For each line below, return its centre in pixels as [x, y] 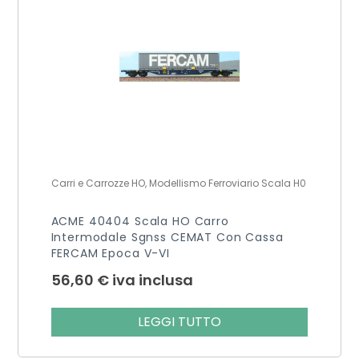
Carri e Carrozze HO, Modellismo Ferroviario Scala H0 [178, 183]
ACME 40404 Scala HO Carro [140, 221]
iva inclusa [152, 280]
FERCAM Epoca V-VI [110, 253]
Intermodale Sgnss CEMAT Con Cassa [167, 237]
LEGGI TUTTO [179, 321]
